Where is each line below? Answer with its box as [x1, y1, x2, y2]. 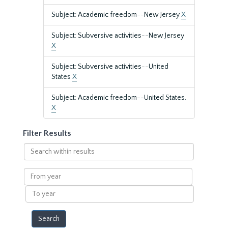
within [23, 154, 44, 162]
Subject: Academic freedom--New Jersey [51, 11, 181, 19]
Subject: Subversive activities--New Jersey [51, 32, 184, 40]
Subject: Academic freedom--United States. [51, 94, 186, 102]
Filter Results [23, 129, 71, 138]
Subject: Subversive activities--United [51, 63, 168, 71]
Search [23, 144, 46, 152]
